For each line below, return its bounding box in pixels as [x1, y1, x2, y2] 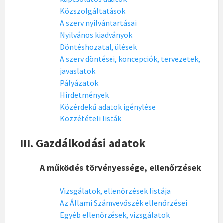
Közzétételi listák [60, 113, 121, 123]
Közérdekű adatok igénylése [60, 102, 156, 111]
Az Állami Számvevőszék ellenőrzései [60, 198, 187, 208]
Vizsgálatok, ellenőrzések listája [60, 186, 171, 196]
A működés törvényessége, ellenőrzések [40, 162, 201, 173]
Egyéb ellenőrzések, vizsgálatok [60, 210, 170, 220]
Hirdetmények [60, 90, 109, 100]
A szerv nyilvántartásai [60, 18, 137, 28]
